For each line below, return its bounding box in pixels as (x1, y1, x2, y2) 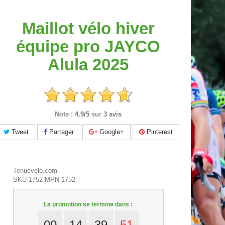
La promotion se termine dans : (44, 201, 133, 208)
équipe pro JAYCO (16, 37, 161, 56)
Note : (55, 110, 73, 119)
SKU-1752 (13, 176, 43, 184)
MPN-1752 (45, 176, 75, 184)
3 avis (103, 110, 122, 119)
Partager (47, 128, 74, 136)
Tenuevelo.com (13, 167, 57, 175)
